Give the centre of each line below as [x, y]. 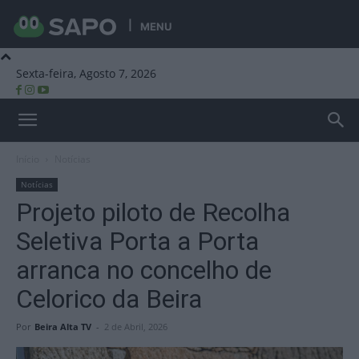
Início [28, 159]
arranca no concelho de [144, 270]
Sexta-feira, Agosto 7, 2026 [86, 73]
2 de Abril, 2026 [136, 327]
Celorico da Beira [109, 299]
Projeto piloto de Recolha [153, 212]
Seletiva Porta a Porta [137, 241]
